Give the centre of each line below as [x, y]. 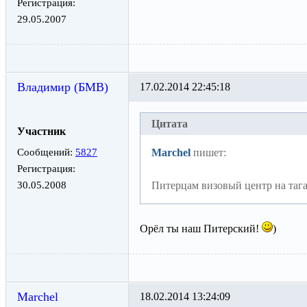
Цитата [170, 124]
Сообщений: [46, 152]
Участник [41, 132]
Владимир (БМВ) [63, 87]
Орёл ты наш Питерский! [201, 229]
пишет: [208, 153]
